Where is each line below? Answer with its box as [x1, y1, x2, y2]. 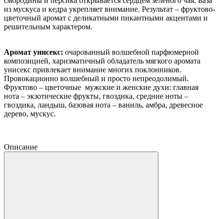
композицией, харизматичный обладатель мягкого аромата [4, 56, 200, 65]
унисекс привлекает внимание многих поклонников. [4, 65, 181, 74]
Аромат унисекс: [4, 47, 65, 56]
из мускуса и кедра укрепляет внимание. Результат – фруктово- [4, 4, 215, 13]
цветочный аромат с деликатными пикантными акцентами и [4, 13, 208, 22]
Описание [4, 142, 38, 151]
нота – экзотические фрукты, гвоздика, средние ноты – [4, 91, 188, 100]
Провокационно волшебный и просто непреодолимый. [4, 74, 189, 83]
